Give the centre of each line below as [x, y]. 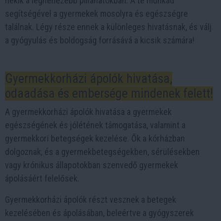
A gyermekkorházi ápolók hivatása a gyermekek [88, 112]
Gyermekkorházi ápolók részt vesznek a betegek [91, 200]
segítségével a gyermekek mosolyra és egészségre [96, 14]
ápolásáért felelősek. [42, 178]
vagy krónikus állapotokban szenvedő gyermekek [92, 165]
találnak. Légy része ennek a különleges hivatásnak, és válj [108, 27]
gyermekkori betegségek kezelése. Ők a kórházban [95, 138]
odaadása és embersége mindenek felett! [109, 93]
